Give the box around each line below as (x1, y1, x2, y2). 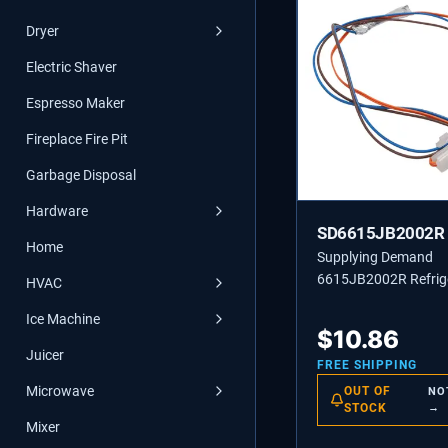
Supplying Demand (317, 249, 433, 265)
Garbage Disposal (26, 167, 136, 183)
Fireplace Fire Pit (26, 131, 128, 147)
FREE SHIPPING (317, 357, 417, 372)
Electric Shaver (26, 59, 117, 75)
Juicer (26, 347, 64, 363)
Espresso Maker (26, 95, 125, 111)
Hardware (26, 203, 88, 219)
